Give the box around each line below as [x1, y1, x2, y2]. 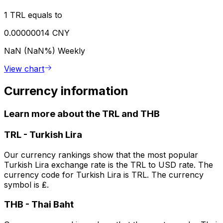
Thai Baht [31, 199, 74, 211]
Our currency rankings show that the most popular [4, 149, 198, 160]
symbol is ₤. [4, 179, 49, 190]
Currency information [4, 84, 128, 99]
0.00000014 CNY [4, 28, 70, 38]
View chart [4, 64, 44, 74]
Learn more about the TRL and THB [4, 108, 160, 120]
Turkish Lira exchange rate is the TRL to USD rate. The [4, 159, 213, 170]
